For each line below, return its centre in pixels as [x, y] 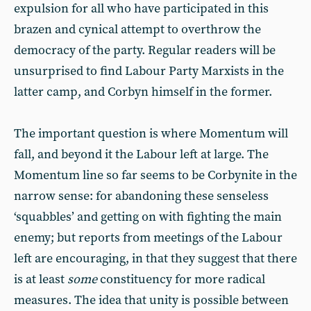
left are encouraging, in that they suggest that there [155, 259]
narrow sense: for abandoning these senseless [141, 196]
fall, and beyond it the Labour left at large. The [141, 154]
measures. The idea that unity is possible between [151, 300]
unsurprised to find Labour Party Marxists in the [149, 71]
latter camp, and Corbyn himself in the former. [143, 92]
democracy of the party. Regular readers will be [145, 50]
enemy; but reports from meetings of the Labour [148, 238]
